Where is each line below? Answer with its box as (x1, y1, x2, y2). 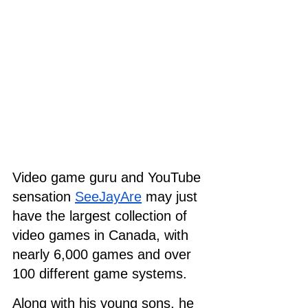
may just (142, 188, 201, 204)
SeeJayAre (75, 188, 142, 204)
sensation (12, 188, 75, 204)
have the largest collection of (12, 208, 191, 223)
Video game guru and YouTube (12, 169, 205, 185)
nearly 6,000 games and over (12, 246, 195, 262)
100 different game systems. (12, 265, 187, 281)
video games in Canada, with (12, 227, 192, 243)
